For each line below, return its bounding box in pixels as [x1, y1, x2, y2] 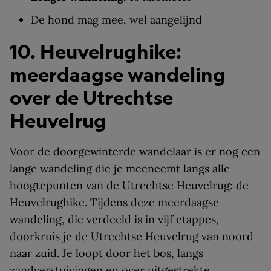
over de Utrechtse [10, 86, 173, 109]
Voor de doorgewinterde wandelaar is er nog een [10, 145, 260, 158]
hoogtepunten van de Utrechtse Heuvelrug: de [10, 178, 249, 192]
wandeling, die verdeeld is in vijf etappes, [10, 212, 219, 226]
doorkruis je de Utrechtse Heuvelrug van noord [10, 229, 253, 243]
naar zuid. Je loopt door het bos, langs [10, 246, 203, 260]
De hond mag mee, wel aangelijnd [31, 13, 202, 27]
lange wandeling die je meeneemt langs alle [10, 162, 230, 175]
